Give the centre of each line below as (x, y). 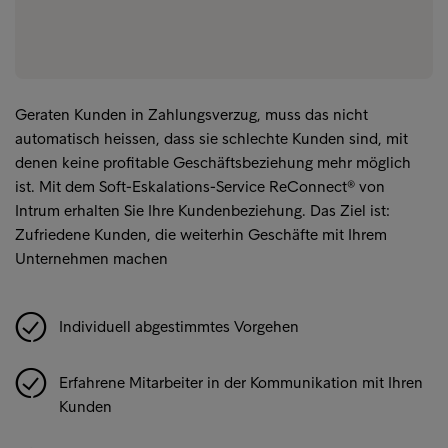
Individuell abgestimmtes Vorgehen (179, 327)
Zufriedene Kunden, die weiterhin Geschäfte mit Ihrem (201, 235)
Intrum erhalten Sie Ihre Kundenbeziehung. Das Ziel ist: (202, 211)
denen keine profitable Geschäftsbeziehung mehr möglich (213, 163)
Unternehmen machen (91, 259)
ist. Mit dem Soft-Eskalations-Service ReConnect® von (200, 187)
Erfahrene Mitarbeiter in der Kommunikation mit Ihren (241, 383)
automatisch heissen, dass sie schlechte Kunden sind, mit (211, 139)
